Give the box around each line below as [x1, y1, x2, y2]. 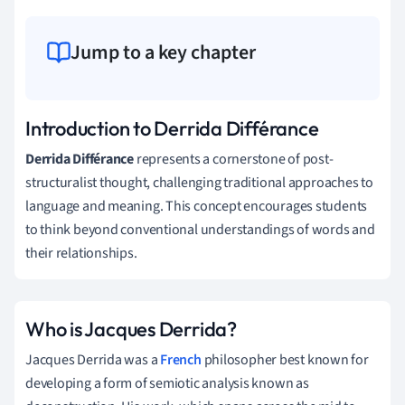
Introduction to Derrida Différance [25, 115, 319, 141]
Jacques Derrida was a [25, 349, 161, 370]
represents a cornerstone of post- [134, 148, 334, 169]
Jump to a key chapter [71, 37, 256, 67]
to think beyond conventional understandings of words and [25, 219, 375, 240]
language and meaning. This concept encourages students [25, 195, 368, 216]
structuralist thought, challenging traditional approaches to [25, 172, 373, 193]
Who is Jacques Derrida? [25, 316, 237, 342]
